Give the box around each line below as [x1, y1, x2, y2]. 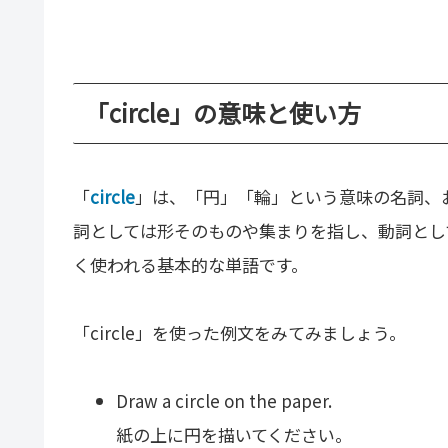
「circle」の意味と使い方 [85, 95, 361, 131]
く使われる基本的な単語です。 [73, 251, 308, 277]
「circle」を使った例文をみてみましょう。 [73, 319, 406, 345]
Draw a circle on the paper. [116, 387, 333, 413]
